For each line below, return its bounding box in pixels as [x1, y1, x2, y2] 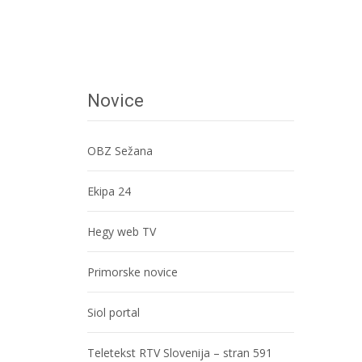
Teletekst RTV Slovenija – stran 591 [87, 345, 272, 360]
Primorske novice [87, 264, 178, 280]
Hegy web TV [87, 224, 156, 239]
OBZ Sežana [87, 143, 153, 158]
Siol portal [87, 305, 140, 320]
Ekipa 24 [87, 183, 131, 199]
